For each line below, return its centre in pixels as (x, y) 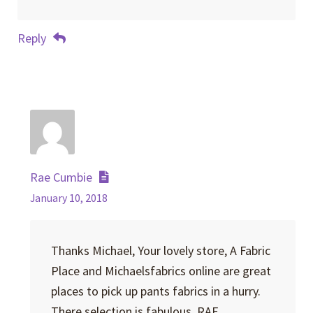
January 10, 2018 (69, 198)
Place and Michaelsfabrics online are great (161, 270)
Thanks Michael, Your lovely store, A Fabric (160, 250)
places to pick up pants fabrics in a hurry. (155, 291)
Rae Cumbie (61, 177)
